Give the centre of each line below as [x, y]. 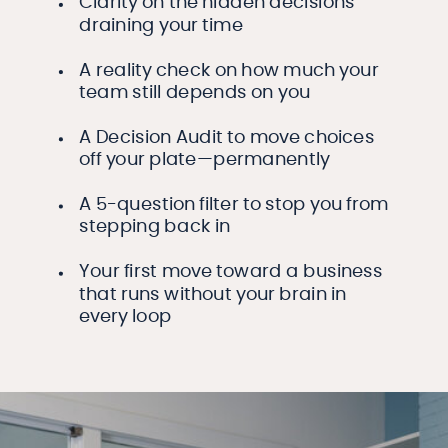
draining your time [161, 25]
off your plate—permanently [204, 160]
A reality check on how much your [229, 70]
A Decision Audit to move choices [227, 137]
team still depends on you [195, 93]
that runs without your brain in [213, 294]
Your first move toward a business [231, 272]
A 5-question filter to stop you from [234, 205]
